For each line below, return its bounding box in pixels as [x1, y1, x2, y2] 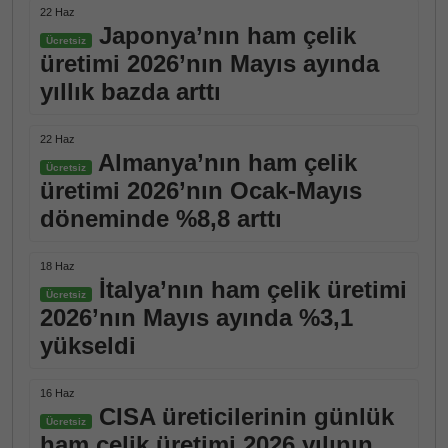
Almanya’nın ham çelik [92, 149, 357, 176]
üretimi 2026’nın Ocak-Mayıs [40, 177, 362, 204]
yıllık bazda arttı [40, 78, 221, 105]
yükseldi [40, 332, 136, 359]
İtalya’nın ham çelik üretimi [92, 276, 407, 303]
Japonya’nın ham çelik [92, 22, 356, 49]
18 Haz [40, 260, 75, 272]
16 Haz [40, 387, 75, 399]
